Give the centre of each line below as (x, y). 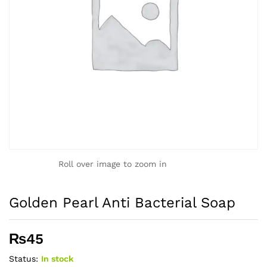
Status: (24, 259)
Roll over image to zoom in (113, 164)
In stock (57, 259)
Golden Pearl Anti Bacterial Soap (122, 203)
